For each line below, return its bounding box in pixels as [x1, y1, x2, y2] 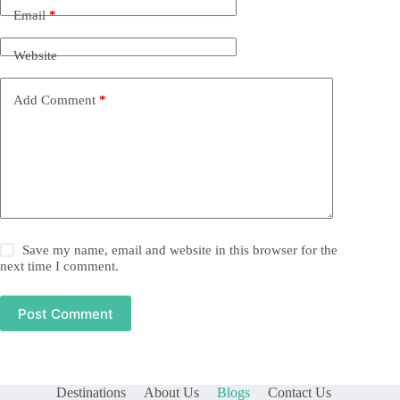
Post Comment [18, 304, 113, 322]
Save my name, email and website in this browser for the [22, 243, 338, 258]
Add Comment [13, 92, 96, 107]
